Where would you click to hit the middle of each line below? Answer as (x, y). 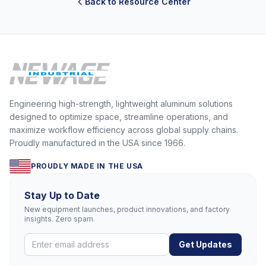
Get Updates (205, 245)
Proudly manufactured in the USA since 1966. (97, 143)
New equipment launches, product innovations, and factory (127, 210)
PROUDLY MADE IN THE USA (87, 166)
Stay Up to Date (62, 196)
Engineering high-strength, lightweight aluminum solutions (121, 104)
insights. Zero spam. (60, 219)
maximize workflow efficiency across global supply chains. (124, 130)
